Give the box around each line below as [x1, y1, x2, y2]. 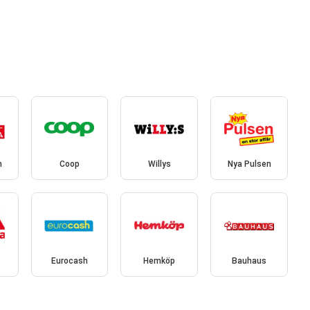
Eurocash [51, 255, 88, 266]
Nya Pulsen [227, 159, 271, 170]
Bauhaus [232, 255, 267, 266]
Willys [147, 159, 171, 170]
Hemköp [143, 255, 176, 266]
